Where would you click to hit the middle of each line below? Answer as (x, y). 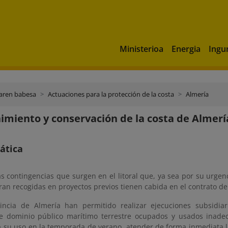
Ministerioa (141, 49)
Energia (186, 49)
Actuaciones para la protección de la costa (111, 94)
